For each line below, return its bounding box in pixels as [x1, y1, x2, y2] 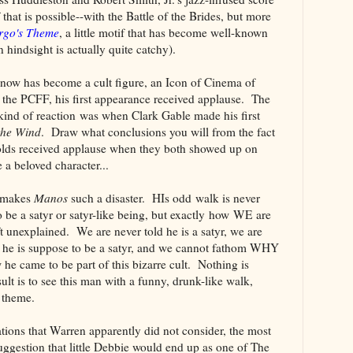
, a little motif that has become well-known [59, 24, 268, 40]
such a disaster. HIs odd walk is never [68, 189, 260, 206]
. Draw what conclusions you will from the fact [41, 123, 275, 139]
